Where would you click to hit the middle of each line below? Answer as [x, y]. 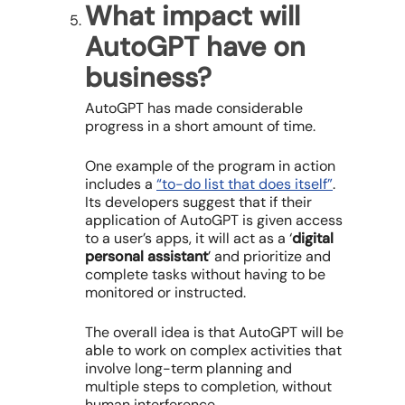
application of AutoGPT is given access [214, 221]
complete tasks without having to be [205, 275]
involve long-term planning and [188, 369]
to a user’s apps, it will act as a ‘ [188, 239]
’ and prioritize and [269, 257]
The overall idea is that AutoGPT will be [214, 333]
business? [148, 78]
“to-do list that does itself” [245, 184]
